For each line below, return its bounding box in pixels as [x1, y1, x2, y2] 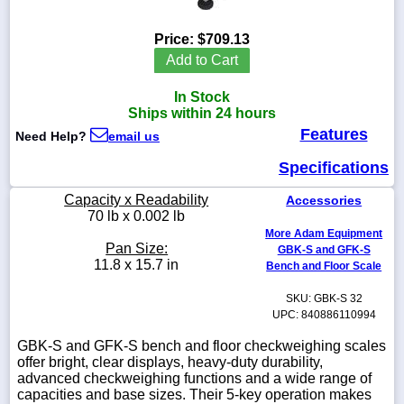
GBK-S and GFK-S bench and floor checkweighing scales [17, 338, 386, 354]
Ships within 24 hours [128, 106, 276, 122]
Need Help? [15, 129, 90, 144]
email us [108, 129, 160, 144]
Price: [154, 32, 194, 48]
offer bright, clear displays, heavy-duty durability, [17, 354, 323, 371]
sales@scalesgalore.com [29, 256, 182, 271]
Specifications [279, 159, 389, 178]
